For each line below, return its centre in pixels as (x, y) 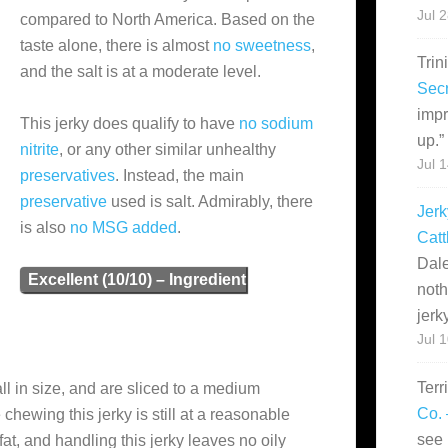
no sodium (276, 123)
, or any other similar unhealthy (167, 149)
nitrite (39, 149)
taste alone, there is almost (116, 45)
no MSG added (123, 227)
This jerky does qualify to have (129, 123)
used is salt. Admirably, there (210, 201)
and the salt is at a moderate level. (140, 71)
